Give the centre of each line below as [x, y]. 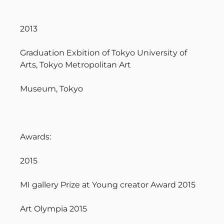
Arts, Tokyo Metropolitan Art [75, 64]
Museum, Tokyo [51, 88]
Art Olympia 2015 [53, 208]
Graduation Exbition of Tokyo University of [103, 52]
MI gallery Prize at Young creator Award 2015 [108, 184]
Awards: [35, 136]
